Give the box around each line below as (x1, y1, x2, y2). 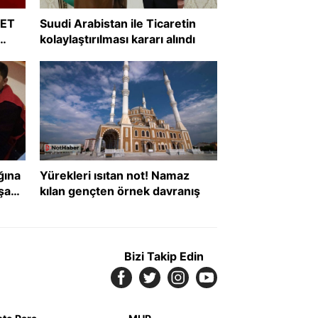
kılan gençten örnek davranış (40, 184, 200, 199)
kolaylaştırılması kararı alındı (40, 31, 195, 46)
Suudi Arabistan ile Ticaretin (40, 16, 196, 31)
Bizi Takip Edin (124, 249, 204, 264)
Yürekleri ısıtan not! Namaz (40, 168, 190, 183)
